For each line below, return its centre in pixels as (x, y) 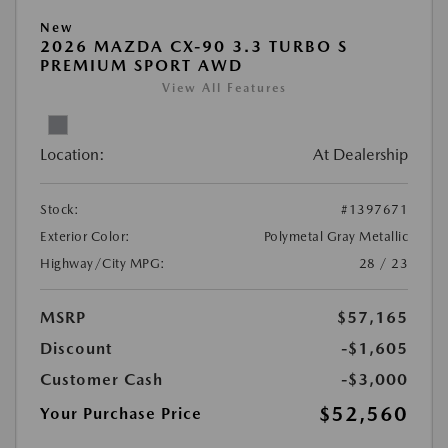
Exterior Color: (85, 236)
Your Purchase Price (121, 413)
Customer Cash (101, 379)
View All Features (224, 88)
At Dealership (360, 154)
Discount (76, 348)
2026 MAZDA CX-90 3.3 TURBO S (194, 46)
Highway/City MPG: (103, 263)
